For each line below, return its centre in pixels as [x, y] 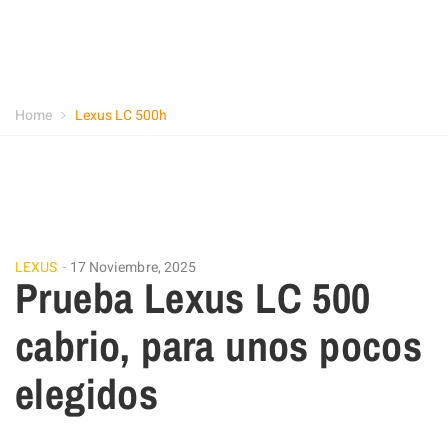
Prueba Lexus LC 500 [193, 297]
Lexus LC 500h [121, 115]
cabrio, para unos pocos [219, 345]
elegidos [87, 393]
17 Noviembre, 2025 [133, 267]
